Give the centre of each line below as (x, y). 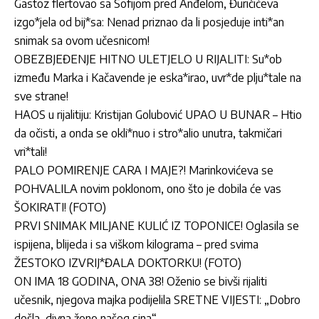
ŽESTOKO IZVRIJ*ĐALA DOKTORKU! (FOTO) (128, 262)
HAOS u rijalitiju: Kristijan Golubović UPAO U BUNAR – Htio (158, 114)
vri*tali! (31, 151)
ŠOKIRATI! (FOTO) (60, 207)
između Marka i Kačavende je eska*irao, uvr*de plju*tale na (158, 77)
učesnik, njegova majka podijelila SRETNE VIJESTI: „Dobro (157, 299)
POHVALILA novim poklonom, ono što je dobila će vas (148, 188)
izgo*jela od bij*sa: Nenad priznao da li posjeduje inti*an (149, 22)
